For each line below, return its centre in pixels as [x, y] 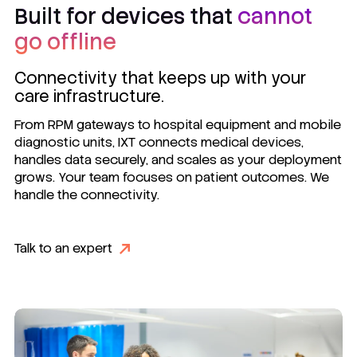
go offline [65, 41]
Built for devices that [124, 16]
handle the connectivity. [87, 195]
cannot [273, 16]
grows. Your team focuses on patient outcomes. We [172, 178]
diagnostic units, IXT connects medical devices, [159, 143]
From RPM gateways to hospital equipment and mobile [178, 125]
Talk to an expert [63, 249]
